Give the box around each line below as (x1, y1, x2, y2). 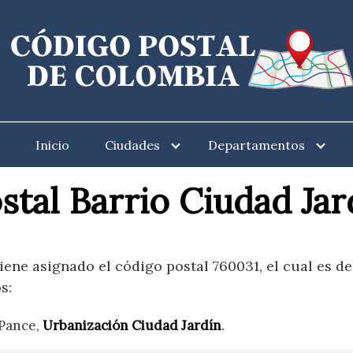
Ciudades (105, 137, 160, 153)
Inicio (35, 137, 69, 153)
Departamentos (208, 137, 305, 153)
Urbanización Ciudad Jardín (43, 317, 221, 334)
